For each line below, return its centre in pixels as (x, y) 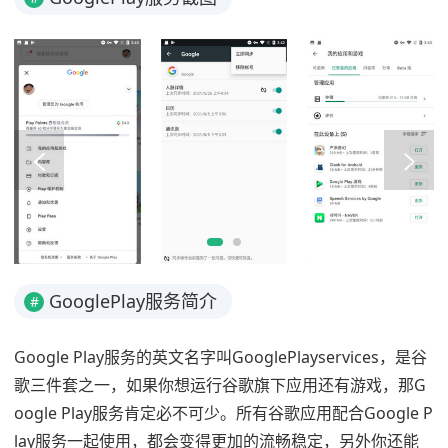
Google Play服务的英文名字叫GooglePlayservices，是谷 (220, 357)
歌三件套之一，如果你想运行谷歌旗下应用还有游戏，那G (220, 385)
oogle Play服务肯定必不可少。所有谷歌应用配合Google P (223, 413)
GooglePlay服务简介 (133, 301)
